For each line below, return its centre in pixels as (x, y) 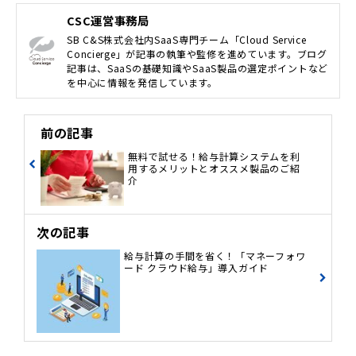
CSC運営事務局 (108, 20)
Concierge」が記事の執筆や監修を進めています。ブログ (197, 53)
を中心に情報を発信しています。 (142, 82)
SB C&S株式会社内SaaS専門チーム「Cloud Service (187, 39)
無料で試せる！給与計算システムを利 (214, 156)
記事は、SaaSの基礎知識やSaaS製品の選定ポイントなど (198, 68)
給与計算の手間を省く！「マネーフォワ (215, 256)
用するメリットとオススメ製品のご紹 (214, 168)
